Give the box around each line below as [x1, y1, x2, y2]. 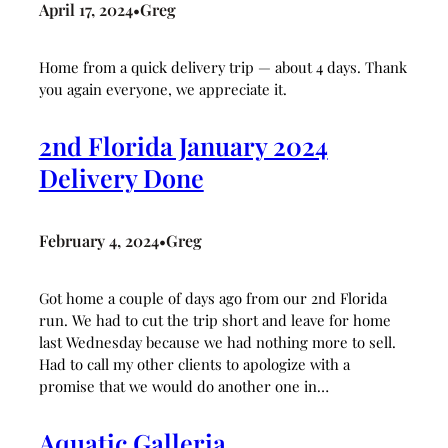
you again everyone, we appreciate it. [38, 79, 287, 100]
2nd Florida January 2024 [38, 129, 328, 163]
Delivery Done [38, 161, 204, 195]
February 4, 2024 [38, 229, 159, 251]
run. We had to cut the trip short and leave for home [38, 309, 391, 330]
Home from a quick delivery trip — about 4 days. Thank [38, 57, 407, 78]
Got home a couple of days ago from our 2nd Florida [38, 287, 387, 308]
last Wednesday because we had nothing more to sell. [38, 331, 396, 352]
